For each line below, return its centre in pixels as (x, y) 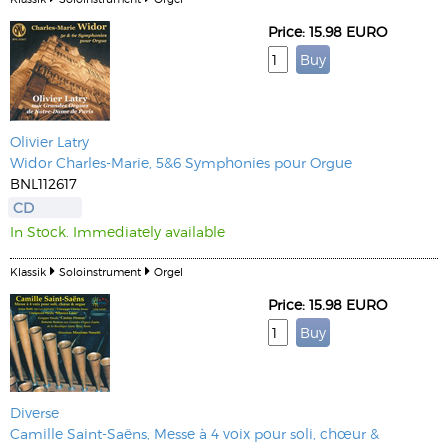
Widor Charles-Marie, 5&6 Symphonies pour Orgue (181, 162)
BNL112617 (43, 183)
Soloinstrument (100, 271)
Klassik (28, 271)
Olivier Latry (49, 141)
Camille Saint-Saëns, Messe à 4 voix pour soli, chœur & (194, 433)
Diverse (34, 412)
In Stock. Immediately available (117, 231)
